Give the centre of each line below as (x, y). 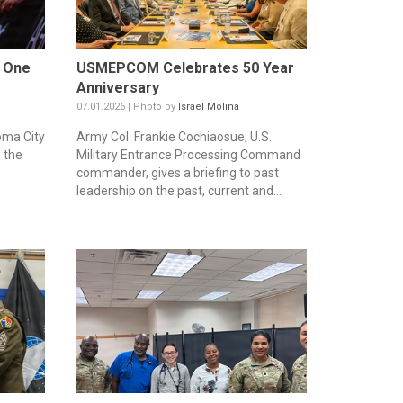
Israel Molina (208, 107)
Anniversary (117, 88)
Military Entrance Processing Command (188, 155)
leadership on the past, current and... (179, 191)
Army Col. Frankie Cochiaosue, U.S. (174, 137)
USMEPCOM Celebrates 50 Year (185, 68)
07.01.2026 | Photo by (127, 107)
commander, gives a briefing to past (177, 173)
